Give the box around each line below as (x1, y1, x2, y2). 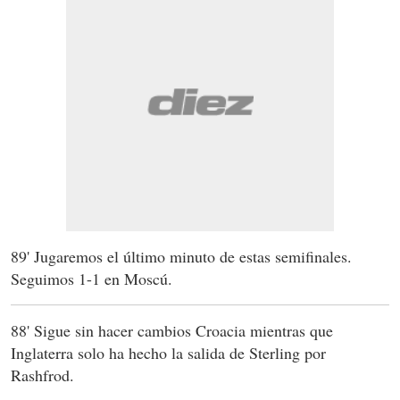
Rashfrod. (11, 364, 74, 387)
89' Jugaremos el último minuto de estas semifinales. (11, 246, 352, 268)
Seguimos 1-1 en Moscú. (11, 268, 172, 290)
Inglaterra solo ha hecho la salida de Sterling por (11, 342, 326, 364)
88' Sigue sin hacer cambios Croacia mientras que (11, 320, 333, 342)
